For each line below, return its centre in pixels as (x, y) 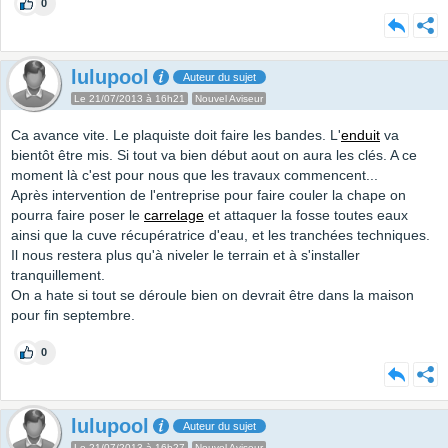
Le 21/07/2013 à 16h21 (129, 99)
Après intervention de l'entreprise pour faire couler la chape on (208, 195)
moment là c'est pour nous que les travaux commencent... (194, 175)
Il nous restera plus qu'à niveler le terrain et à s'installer (185, 255)
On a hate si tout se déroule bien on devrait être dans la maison (212, 295)
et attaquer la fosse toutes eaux (306, 215)
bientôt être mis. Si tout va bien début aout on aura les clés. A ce (214, 155)
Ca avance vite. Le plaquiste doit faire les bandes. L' (176, 135)
